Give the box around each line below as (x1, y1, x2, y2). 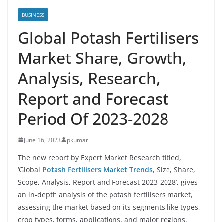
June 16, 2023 (24, 135, 61, 144)
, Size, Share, (153, 165, 195, 174)
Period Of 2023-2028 (18, 108, 168, 129)
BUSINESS (22, 11, 44, 18)
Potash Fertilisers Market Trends (42, 165, 153, 174)
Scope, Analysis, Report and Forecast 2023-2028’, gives (18, 177, 198, 187)
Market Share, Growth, (18, 47, 187, 68)
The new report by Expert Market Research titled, (18, 152, 181, 162)
